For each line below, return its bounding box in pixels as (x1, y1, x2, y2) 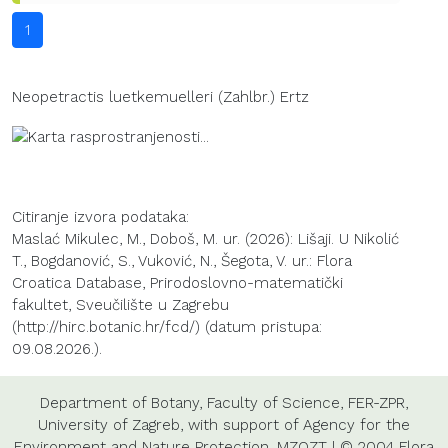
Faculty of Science (207, 393, 340, 412)
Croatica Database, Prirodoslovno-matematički (12, 273, 343, 292)
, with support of (180, 415, 303, 434)
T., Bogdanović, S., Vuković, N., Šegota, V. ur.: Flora (12, 251, 352, 270)
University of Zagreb (38, 415, 180, 434)
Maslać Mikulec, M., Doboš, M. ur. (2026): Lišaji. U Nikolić (12, 229, 399, 248)
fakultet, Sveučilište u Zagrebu (12, 295, 229, 314)
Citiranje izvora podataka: (12, 207, 189, 226)
